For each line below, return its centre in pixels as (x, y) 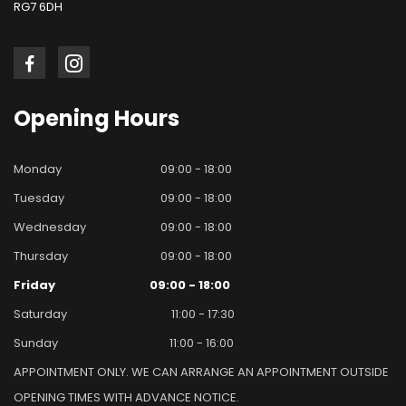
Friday (34, 285)
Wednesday (50, 227)
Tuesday (39, 198)
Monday (38, 169)
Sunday (36, 343)
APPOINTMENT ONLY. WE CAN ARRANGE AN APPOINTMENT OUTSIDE (201, 372)
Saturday (40, 314)
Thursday (41, 256)
